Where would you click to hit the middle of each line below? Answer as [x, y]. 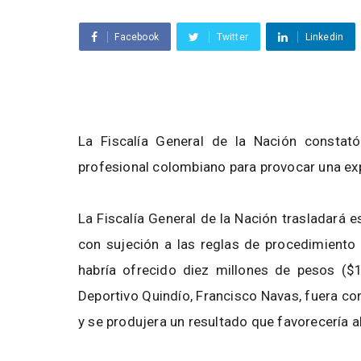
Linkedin [324, 37]
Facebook [137, 37]
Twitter [232, 37]
